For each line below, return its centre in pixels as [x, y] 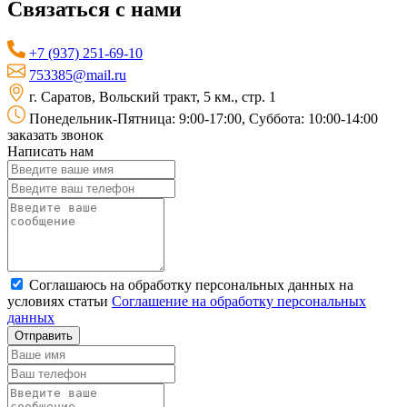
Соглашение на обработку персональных [239, 301]
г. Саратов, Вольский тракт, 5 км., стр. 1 [153, 96]
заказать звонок [55, 134]
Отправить [44, 335]
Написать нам [50, 151]
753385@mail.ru [78, 74]
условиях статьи [60, 301]
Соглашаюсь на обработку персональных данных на [189, 284]
